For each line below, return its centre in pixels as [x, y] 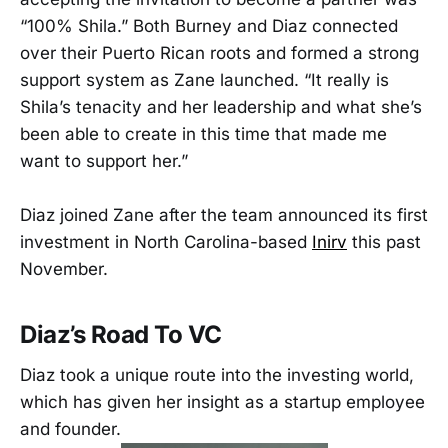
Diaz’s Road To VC [121, 335]
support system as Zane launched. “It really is [204, 79]
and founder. [70, 428]
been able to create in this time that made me [203, 133]
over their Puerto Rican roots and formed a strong [219, 52]
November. [64, 269]
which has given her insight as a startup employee [222, 401]
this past [384, 242]
